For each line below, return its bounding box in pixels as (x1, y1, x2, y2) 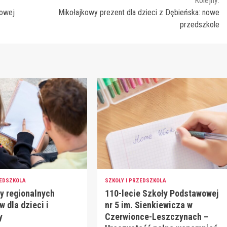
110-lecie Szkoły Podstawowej (104, 188, 218, 199)
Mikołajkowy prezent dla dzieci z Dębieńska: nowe (58, 8, 219, 18)
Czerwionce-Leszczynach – (104, 211, 209, 222)
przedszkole (180, 20, 219, 30)
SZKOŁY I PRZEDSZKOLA (104, 177, 166, 184)
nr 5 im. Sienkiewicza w (104, 200, 193, 211)
